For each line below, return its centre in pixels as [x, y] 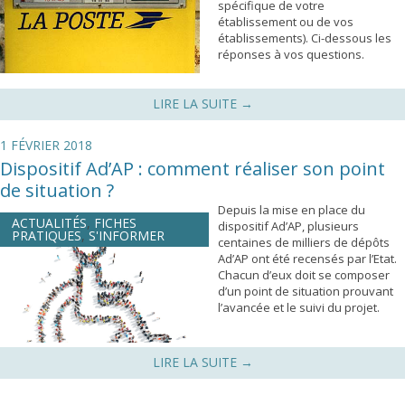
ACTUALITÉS [49, 223]
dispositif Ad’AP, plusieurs [288, 226]
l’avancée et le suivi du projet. [299, 307]
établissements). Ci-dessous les [305, 38]
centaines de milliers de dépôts [304, 242]
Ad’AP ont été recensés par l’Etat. [307, 259]
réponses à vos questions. [291, 54]
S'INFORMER [127, 235]
